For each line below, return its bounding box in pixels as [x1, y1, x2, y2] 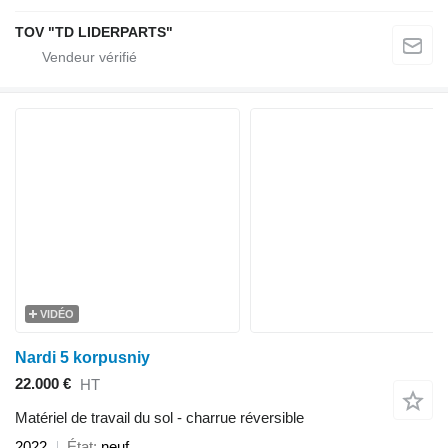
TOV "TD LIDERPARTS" [15, 23, 173, 40]
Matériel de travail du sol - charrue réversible [15, 408, 304, 426]
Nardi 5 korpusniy [15, 348, 150, 366]
